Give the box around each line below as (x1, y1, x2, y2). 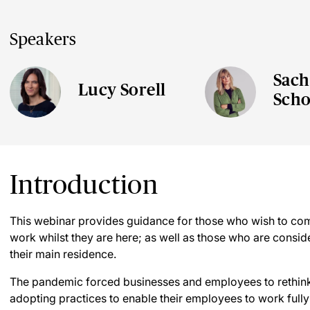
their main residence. (10, 247, 116, 261)
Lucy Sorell (78, 80, 166, 99)
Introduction (10, 170, 158, 199)
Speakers (10, 30, 77, 48)
